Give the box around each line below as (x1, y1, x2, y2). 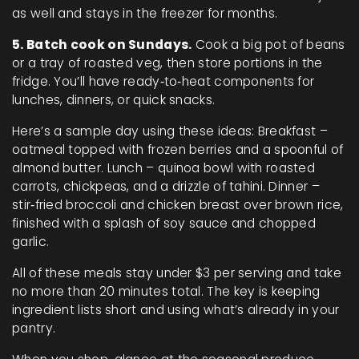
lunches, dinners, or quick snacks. (12, 91, 216, 108)
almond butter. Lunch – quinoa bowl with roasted (12, 159, 316, 176)
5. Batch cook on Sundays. (12, 36, 192, 53)
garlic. (12, 233, 50, 250)
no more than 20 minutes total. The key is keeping (12, 283, 321, 300)
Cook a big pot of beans (192, 36, 345, 53)
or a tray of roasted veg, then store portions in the (12, 54, 323, 71)
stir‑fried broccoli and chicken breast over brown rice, (12, 196, 344, 213)
